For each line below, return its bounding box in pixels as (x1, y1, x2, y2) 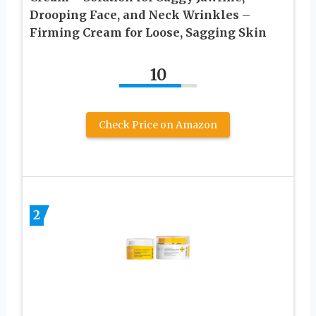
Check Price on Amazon (99, 118, 217, 131)
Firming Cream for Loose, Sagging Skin (30, 25, 267, 39)
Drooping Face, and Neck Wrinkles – (30, 7, 250, 22)
